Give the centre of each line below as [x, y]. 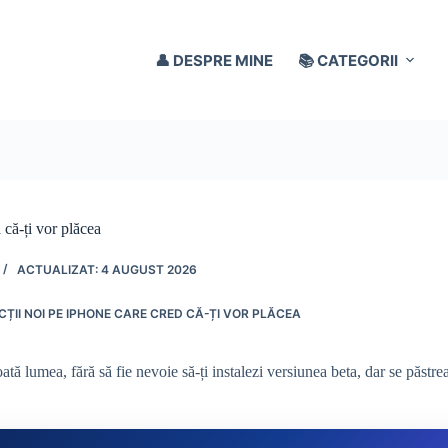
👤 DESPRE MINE [214, 60]
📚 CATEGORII [348, 60]
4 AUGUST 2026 [149, 269]
